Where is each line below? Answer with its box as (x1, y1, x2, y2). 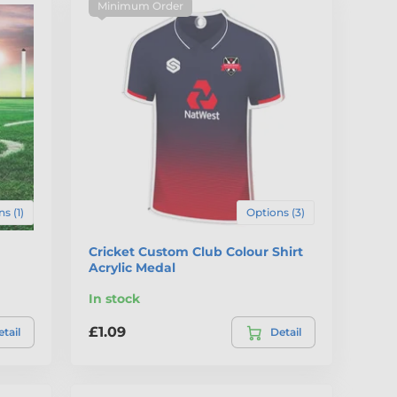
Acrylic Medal (89, 259, 176, 276)
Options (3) (245, 205, 305, 219)
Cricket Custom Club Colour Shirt (89, 243, 304, 260)
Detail (269, 324, 301, 339)
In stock (89, 290, 141, 307)
